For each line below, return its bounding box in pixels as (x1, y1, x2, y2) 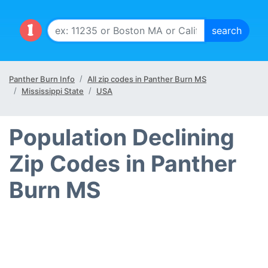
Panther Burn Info (9, 74, 75, 84)
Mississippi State (22, 86, 84, 96)
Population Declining (9, 124, 234, 151)
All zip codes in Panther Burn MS (87, 74, 206, 84)
